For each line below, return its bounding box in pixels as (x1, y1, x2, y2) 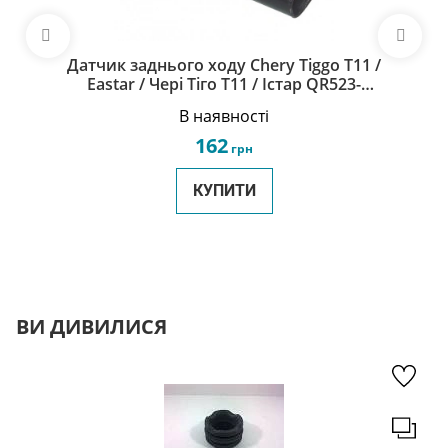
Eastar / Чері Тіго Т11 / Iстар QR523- (87, 73, 361, 95)
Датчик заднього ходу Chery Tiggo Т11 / (67, 54, 381, 76)
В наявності (179, 105, 269, 127)
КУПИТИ (192, 181, 256, 200)
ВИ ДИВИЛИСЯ (16, 313, 167, 340)
